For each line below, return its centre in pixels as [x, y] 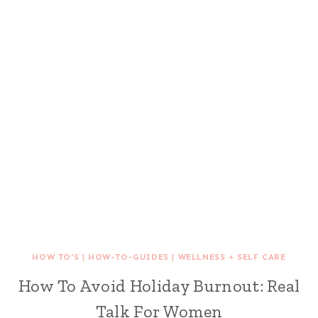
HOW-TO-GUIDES [128, 257]
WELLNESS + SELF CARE [232, 257]
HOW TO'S [56, 257]
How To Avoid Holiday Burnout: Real [159, 286]
